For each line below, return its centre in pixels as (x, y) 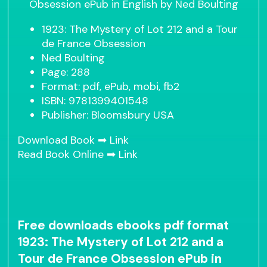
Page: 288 (66, 72)
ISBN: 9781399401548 (95, 101)
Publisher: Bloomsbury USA (108, 115)
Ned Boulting (74, 58)
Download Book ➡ (64, 140)
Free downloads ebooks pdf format (124, 226)
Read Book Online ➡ (69, 155)
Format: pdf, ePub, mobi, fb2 (111, 87)
